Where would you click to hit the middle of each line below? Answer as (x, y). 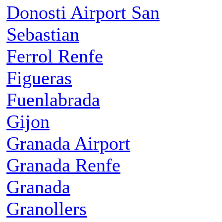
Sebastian (43, 34)
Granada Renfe (63, 165)
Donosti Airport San (83, 13)
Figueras (39, 78)
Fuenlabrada (53, 100)
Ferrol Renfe (55, 56)
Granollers (47, 209)
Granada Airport (68, 143)
